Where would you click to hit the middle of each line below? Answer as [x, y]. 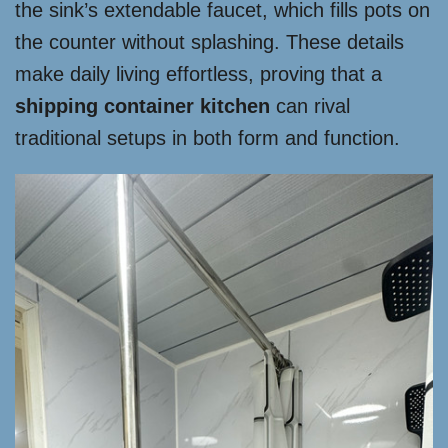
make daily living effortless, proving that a [198, 74]
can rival [310, 106]
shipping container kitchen [142, 106]
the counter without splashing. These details [209, 42]
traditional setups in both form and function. [207, 138]
